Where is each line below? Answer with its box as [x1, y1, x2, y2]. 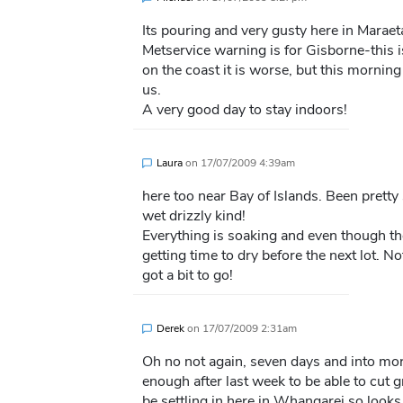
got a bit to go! [141, 265, 233, 286]
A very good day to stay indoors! [141, 100, 347, 121]
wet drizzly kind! [141, 206, 246, 227]
